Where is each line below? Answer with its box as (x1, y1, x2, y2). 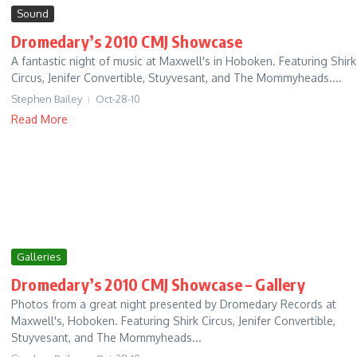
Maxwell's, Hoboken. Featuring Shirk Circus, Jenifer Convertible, (11, 314, 335, 328)
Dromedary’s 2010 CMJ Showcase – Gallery (11, 274, 305, 295)
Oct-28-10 (96, 92, 140, 106)
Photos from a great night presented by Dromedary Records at (11, 297, 336, 312)
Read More (11, 112, 68, 127)
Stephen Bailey (11, 92, 82, 106)
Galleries (17, 250, 61, 264)
